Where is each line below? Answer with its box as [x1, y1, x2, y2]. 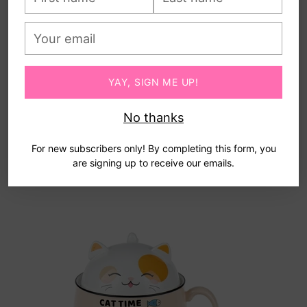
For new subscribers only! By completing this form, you [31, 142, 276, 154]
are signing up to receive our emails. [73, 156, 234, 169]
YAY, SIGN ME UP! [108, 75, 199, 88]
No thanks [123, 109, 184, 125]
